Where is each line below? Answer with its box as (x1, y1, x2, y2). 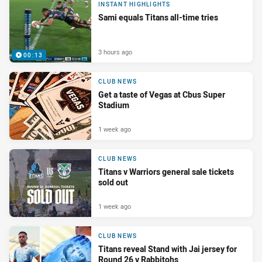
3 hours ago (98, 47, 132, 56)
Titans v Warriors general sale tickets (98, 166, 234, 178)
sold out (98, 177, 128, 188)
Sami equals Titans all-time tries (98, 12, 218, 23)
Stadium (98, 99, 129, 111)
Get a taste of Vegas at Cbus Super (98, 89, 225, 101)
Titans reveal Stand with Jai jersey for (98, 243, 237, 255)
